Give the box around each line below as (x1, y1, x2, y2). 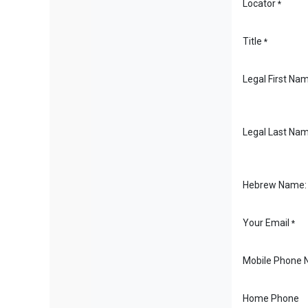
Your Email (243, 217, 289, 228)
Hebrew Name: (243, 179, 307, 190)
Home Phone (243, 293, 299, 304)
